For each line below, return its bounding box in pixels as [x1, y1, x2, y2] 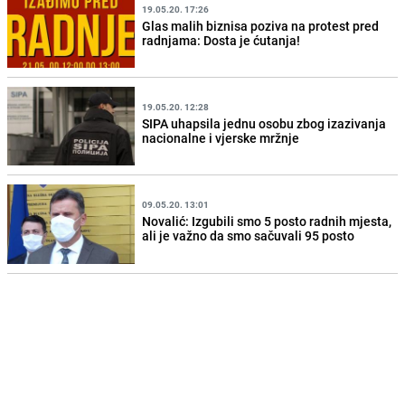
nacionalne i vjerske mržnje [142, 128, 300, 146]
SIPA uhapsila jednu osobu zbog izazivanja [142, 114, 387, 132]
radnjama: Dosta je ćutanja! [142, 31, 301, 49]
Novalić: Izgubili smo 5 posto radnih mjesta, [142, 212, 392, 230]
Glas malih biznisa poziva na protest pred [142, 16, 380, 34]
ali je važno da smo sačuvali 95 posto [142, 227, 355, 244]
